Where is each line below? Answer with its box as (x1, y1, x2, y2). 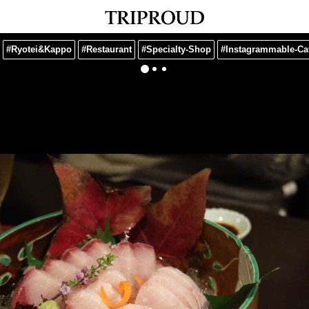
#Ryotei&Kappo (6, 44, 72, 54)
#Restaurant (81, 44, 132, 54)
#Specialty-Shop (141, 44, 211, 54)
